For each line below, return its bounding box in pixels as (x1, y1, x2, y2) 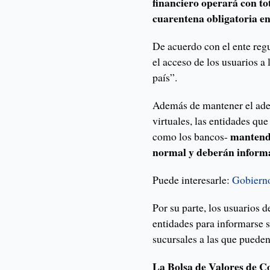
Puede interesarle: (152, 172, 233, 187)
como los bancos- (152, 129, 231, 144)
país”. (152, 70, 178, 85)
